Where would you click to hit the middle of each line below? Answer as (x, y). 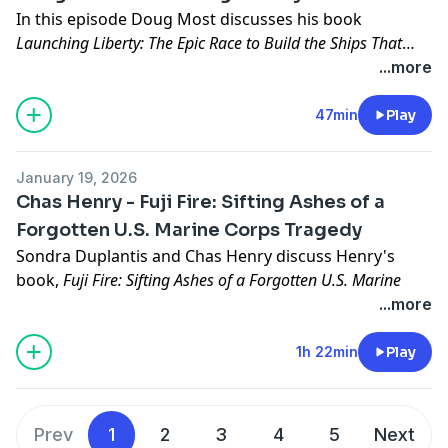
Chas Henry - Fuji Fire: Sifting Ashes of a (200, 201)
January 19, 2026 (76, 177)
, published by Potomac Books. (233, 303)
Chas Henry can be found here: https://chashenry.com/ (223, 327)
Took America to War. (91, 66)
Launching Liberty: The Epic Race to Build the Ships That (209, 42)
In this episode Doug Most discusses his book (189, 18)
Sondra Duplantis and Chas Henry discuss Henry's (205, 255)
